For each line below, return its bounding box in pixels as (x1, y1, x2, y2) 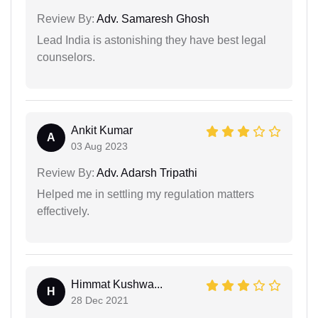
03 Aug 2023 (71, 141, 128, 153)
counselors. (37, 51, 95, 64)
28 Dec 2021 (71, 295, 128, 307)
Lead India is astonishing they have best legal (37, 34, 266, 47)
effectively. (37, 205, 89, 218)
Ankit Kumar (71, 124, 133, 137)
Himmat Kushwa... (71, 278, 163, 291)
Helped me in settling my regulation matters (37, 188, 254, 201)
